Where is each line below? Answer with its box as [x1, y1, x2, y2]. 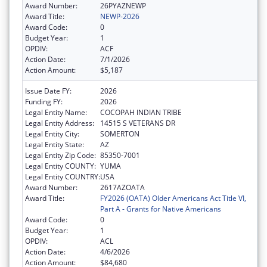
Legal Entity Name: [25, 107, 87, 117]
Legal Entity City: [25, 128, 79, 139]
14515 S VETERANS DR [100, 117, 175, 128]
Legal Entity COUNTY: [25, 160, 96, 171]
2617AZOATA [100, 182, 145, 193]
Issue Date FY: [25, 85, 72, 96]
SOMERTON [100, 128, 139, 139]
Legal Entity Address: [25, 117, 94, 128]
